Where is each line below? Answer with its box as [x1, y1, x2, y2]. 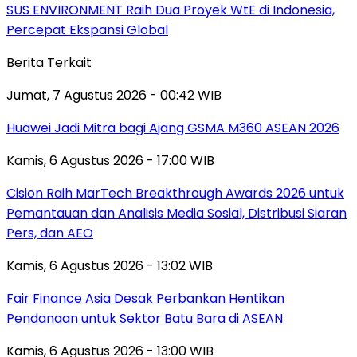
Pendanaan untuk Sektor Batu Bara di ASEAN [6, 308, 283, 328]
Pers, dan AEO [6, 223, 93, 242]
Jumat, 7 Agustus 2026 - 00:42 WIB [6, 85, 222, 104]
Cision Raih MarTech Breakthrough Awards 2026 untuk [6, 183, 344, 202]
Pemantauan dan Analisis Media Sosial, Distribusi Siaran [6, 203, 347, 222]
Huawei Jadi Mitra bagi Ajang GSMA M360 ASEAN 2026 [6, 118, 339, 137]
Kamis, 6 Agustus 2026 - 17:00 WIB [6, 151, 214, 170]
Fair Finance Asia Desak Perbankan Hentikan [6, 288, 284, 308]
